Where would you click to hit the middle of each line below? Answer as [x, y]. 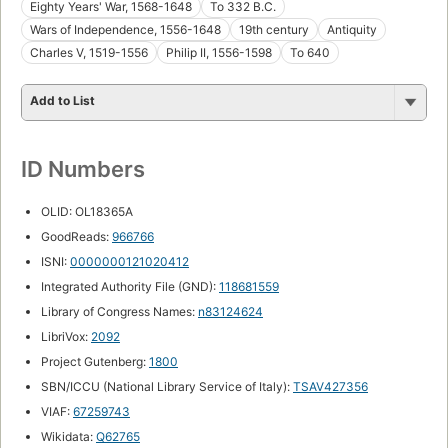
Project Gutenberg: [95, 361]
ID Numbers [83, 168]
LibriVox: [66, 336]
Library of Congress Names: [119, 311]
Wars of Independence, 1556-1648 [125, 29]
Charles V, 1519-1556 [89, 52]
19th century [274, 29]
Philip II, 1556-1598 [219, 52]
